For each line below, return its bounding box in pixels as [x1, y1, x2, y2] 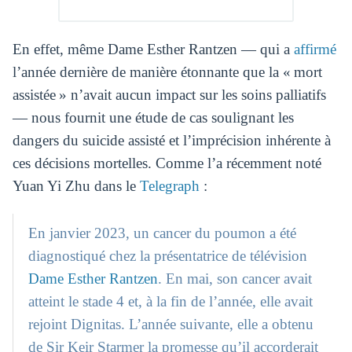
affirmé [293, 41, 336, 58]
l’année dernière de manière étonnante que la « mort [12, 64, 322, 81]
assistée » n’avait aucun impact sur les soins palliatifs [12, 86, 326, 104]
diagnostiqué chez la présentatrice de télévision [28, 247, 308, 264]
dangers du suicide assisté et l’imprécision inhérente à [12, 132, 331, 149]
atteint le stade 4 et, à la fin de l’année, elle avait [28, 292, 313, 310]
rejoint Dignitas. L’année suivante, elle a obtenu [28, 315, 314, 332]
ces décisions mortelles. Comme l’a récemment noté [12, 155, 321, 172]
